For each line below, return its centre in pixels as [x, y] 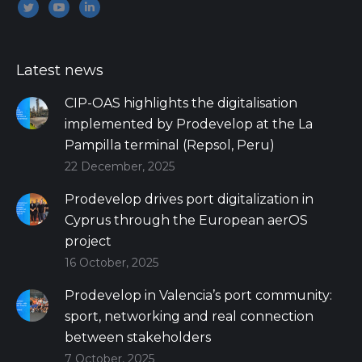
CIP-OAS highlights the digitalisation [181, 103]
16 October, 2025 [112, 263]
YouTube [89, 17]
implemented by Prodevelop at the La [189, 124]
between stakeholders [138, 338]
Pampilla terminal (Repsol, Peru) [170, 145]
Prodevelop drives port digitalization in [189, 200]
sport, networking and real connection [189, 317]
